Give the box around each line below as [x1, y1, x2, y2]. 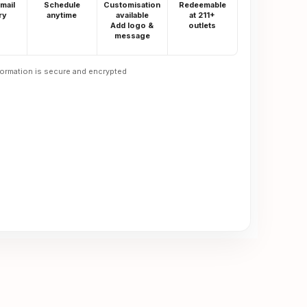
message [114, 31, 150, 40]
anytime [47, 10, 77, 20]
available [115, 10, 149, 20]
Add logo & [110, 21, 154, 30]
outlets [188, 21, 217, 30]
